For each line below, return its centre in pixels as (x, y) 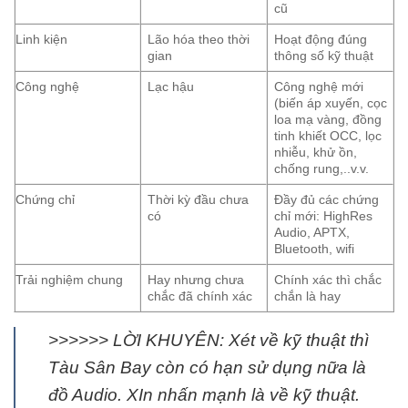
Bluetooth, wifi (315, 249)
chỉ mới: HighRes (324, 216)
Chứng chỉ (45, 200)
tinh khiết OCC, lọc (328, 136)
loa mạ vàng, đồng (328, 120)
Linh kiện (41, 40)
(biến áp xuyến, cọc (331, 103)
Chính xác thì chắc (328, 280)
